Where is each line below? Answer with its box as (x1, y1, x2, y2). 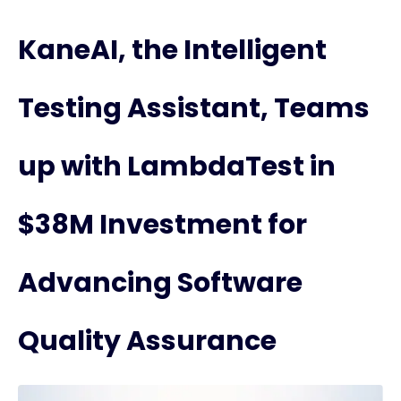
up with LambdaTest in (18, 148, 336, 185)
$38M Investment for (18, 206, 307, 243)
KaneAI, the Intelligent (18, 31, 327, 69)
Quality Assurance (18, 322, 277, 360)
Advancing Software (18, 264, 303, 302)
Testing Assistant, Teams (18, 90, 370, 127)
